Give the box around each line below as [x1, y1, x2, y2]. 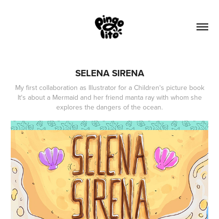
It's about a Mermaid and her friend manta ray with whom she [17, 92, 202, 102]
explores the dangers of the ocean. [56, 102, 163, 112]
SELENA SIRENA [75, 66, 144, 80]
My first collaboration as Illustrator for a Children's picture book [15, 82, 204, 92]
